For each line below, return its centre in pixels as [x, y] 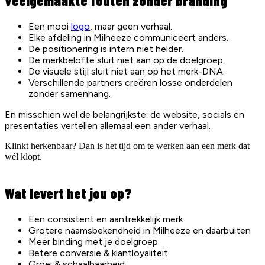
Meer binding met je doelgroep [93, 242]
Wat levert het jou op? [68, 193]
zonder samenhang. [70, 94]
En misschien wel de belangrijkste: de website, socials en [125, 115]
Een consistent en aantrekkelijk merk [106, 219]
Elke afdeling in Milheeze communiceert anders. [128, 38]
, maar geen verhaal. [131, 27]
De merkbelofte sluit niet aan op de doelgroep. [127, 60]
